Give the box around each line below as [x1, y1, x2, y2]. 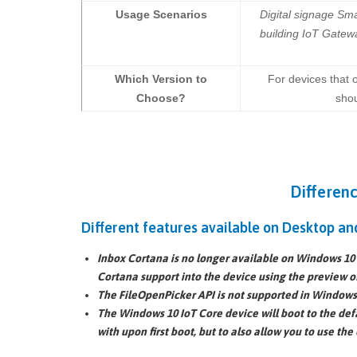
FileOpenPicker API [119, 288, 214, 302]
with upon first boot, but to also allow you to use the [97, 325, 355, 339]
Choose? [136, 91, 186, 104]
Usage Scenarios [115, 7, 207, 21]
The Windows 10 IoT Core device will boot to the [97, 307, 338, 320]
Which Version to [115, 72, 207, 85]
